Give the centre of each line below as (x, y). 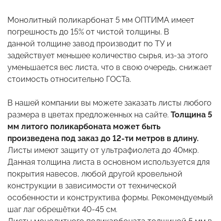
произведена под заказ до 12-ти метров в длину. (103, 138)
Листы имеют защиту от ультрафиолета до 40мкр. (103, 150)
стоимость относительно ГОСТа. (70, 79)
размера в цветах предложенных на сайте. (89, 114)
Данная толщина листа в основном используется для (109, 162)
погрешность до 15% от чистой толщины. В (88, 32)
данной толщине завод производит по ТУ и (90, 43)
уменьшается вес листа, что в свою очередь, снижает (110, 67)
